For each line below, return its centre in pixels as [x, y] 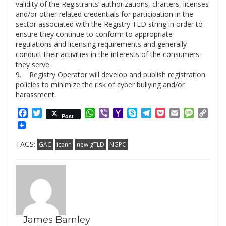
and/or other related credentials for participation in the [104, 14]
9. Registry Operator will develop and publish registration [110, 75]
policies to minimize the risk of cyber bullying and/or [100, 85]
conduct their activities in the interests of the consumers [107, 54]
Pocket [178, 113]
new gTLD [91, 144]
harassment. [36, 95]
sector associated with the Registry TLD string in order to [109, 24]
